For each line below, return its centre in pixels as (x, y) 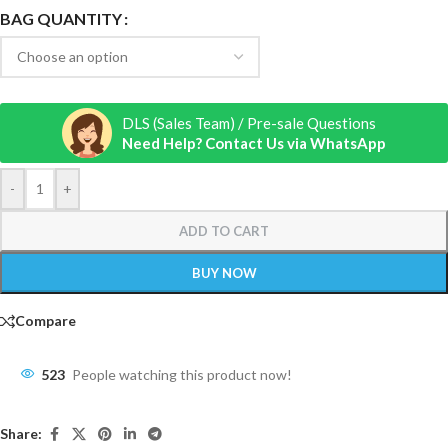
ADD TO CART (224, 230)
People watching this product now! (182, 374)
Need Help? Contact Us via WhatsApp (254, 142)
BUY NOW (224, 272)
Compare (45, 320)
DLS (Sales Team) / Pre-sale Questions (249, 122)
